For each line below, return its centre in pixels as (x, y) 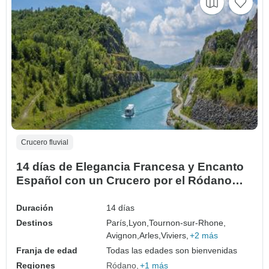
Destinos (35, 222)
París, (118, 222)
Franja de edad (47, 250)
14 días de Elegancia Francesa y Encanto (130, 166)
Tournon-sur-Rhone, (188, 222)
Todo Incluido (54, 194)
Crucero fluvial (45, 142)
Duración (35, 207)
